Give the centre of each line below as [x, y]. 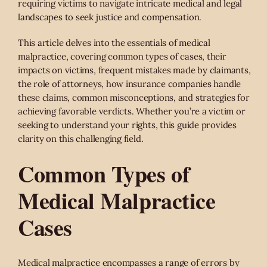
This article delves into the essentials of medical [114, 43]
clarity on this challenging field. [81, 139]
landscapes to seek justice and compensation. [110, 17]
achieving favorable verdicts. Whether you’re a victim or [132, 111]
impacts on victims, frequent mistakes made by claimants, [134, 70]
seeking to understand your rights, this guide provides [127, 125]
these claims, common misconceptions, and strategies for [134, 98]
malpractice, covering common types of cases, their [122, 57]
